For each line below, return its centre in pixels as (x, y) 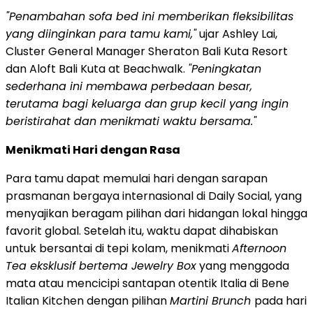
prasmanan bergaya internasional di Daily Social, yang (154, 196)
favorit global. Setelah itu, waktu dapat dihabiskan (142, 231)
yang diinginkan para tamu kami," (101, 34)
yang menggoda (243, 265)
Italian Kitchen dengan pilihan (88, 300)
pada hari (281, 300)
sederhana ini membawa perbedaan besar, (129, 86)
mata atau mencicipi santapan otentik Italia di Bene (147, 283)
